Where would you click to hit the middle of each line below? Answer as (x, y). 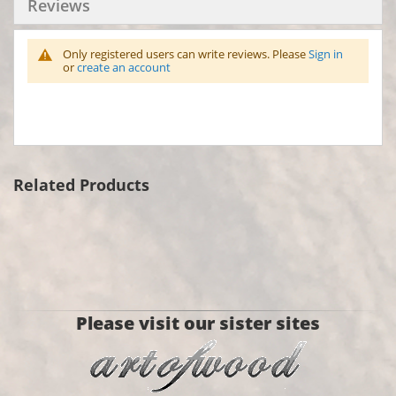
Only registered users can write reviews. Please (186, 54)
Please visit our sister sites (198, 324)
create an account (124, 68)
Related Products (81, 185)
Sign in (326, 54)
